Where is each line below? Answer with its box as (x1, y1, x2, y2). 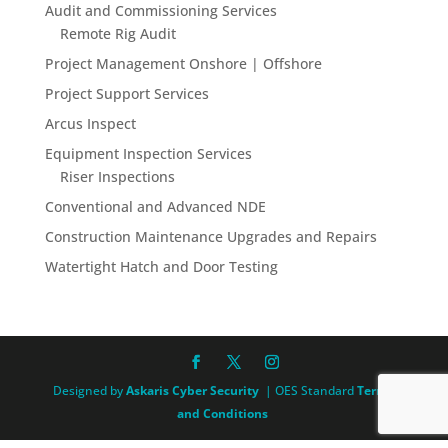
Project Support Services (44, 84, 209, 103)
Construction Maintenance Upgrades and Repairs (44, 227, 377, 246)
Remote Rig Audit (59, 24, 176, 43)
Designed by (53, 382, 124, 399)
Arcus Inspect (44, 114, 136, 133)
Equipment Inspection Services (44, 144, 252, 163)
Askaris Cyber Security (123, 382, 260, 399)
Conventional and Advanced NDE (44, 197, 266, 216)
